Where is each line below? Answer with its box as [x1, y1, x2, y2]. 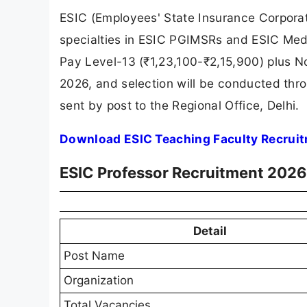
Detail [193, 224, 227, 238]
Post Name [64, 249, 125, 263]
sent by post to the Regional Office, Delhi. [60, 97, 299, 112]
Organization [64, 273, 134, 288]
